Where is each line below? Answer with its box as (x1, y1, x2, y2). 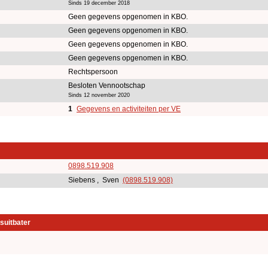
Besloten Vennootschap (68, 81, 145, 90)
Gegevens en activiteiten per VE (77, 104, 181, 113)
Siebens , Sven (68, 175, 123, 184)
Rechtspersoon (68, 67, 118, 76)
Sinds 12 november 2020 (68, 92, 130, 98)
